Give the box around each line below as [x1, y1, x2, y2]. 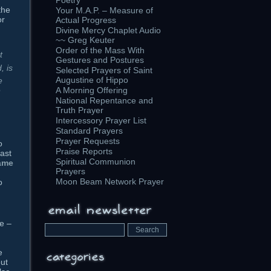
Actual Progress [56, 15, 116, 25]
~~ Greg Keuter [56, 35, 115, 45]
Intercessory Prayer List [56, 116, 146, 125]
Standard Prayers [56, 126, 123, 135]
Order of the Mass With [56, 45, 145, 55]
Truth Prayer [56, 105, 103, 115]
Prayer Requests [56, 136, 120, 146]
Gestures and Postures [56, 55, 144, 65]
